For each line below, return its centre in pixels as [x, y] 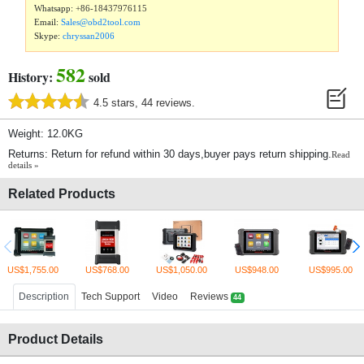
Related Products [62, 194]
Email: [48, 22]
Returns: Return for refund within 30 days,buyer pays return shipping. [170, 154]
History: [32, 77]
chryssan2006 [89, 36]
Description [44, 297]
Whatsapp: [55, 9]
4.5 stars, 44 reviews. [144, 103]
